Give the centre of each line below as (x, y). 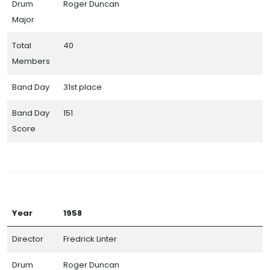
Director (28, 239)
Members (31, 61)
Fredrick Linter (90, 239)
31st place (83, 87)
